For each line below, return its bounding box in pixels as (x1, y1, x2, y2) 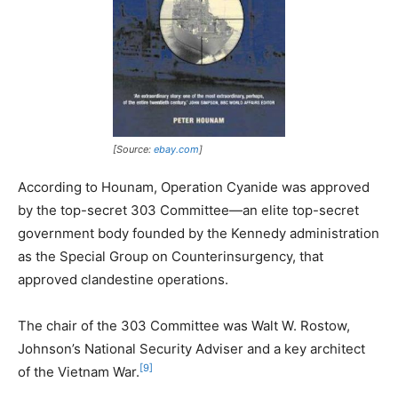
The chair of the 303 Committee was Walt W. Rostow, (18, 316, 350, 334)
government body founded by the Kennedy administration (18, 224, 379, 242)
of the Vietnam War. (18, 362, 139, 380)
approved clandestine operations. (18, 270, 228, 288)
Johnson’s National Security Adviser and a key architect (18, 339, 365, 357)
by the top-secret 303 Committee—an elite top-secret (18, 201, 359, 219)
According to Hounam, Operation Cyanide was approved (18, 178, 370, 195)
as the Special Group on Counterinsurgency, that (18, 247, 323, 265)
